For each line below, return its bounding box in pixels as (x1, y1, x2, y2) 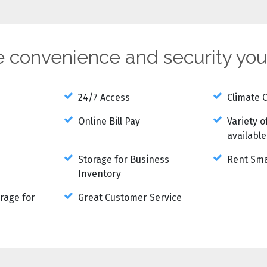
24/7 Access (77, 91, 130, 103)
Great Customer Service (77, 191, 182, 203)
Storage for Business (77, 153, 169, 165)
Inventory (77, 167, 121, 179)
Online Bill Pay (77, 115, 140, 127)
